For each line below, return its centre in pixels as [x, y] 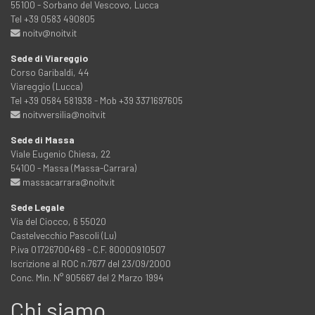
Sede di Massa [43, 139]
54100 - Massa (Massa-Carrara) [73, 167]
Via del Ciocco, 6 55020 [58, 221]
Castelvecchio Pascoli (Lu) [63, 235]
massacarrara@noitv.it [67, 181]
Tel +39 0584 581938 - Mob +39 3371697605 [97, 100]
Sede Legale [37, 207]
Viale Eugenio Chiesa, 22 [60, 153]
